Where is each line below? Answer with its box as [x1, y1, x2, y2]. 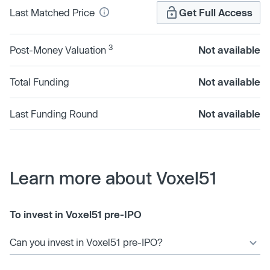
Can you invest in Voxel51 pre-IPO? [10, 236, 163, 248]
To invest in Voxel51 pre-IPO [10, 208, 142, 220]
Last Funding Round [10, 107, 98, 119]
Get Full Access [179, 6, 253, 18]
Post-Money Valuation [10, 43, 108, 55]
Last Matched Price [10, 6, 97, 18]
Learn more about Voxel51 [10, 167, 218, 188]
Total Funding [10, 75, 69, 87]
